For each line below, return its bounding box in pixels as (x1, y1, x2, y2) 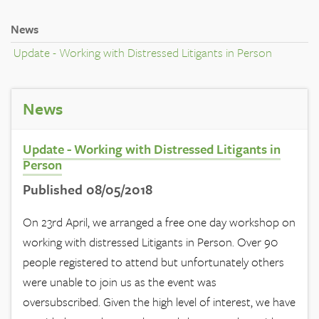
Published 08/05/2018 (23, 179, 152, 199)
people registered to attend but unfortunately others (23, 253, 284, 271)
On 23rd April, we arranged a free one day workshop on (23, 213, 296, 231)
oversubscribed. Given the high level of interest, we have (23, 293, 296, 311)
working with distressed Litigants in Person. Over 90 (23, 233, 278, 251)
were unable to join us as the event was (23, 273, 216, 291)
